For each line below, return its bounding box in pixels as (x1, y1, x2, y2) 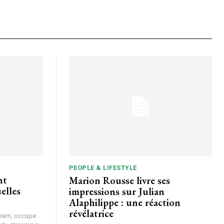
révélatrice (68, 206, 113, 220)
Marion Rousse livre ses (68, 173, 78, 187)
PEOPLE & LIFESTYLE (68, 163, 137, 171)
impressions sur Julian (68, 184, 164, 198)
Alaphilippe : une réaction (68, 195, 180, 209)
